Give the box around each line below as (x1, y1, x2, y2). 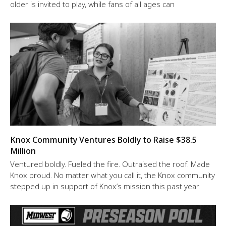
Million (10, 145, 36, 156)
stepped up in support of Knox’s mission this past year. (10, 181, 200, 191)
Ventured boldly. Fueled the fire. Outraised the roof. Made (10, 158, 210, 169)
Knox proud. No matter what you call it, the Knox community (10, 169, 215, 180)
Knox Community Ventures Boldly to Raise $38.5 (10, 134, 197, 145)
